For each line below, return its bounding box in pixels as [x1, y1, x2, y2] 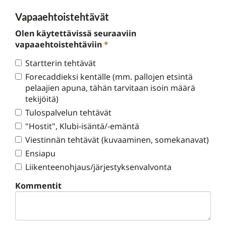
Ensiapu [25, 148, 55, 159]
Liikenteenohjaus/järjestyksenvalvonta [25, 161, 172, 173]
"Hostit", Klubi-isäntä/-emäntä [25, 121, 139, 132]
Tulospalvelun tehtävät [25, 107, 111, 118]
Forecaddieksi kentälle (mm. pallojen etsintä [25, 71, 193, 82]
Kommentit [15, 180, 62, 191]
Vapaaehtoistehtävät [15, 11, 109, 23]
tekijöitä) [25, 93, 59, 104]
